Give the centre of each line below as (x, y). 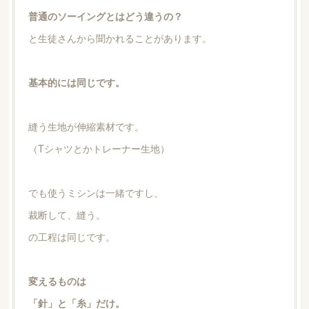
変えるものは (57, 280)
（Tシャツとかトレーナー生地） (99, 148)
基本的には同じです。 (76, 82)
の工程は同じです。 (71, 236)
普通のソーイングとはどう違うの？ (105, 16)
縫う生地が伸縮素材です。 (86, 126)
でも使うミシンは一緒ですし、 (96, 192)
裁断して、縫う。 (67, 214)
